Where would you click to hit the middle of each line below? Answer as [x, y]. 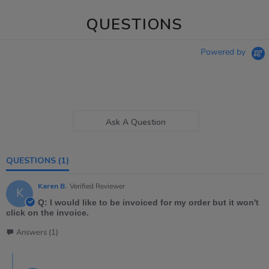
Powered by [224, 52]
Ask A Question [136, 122]
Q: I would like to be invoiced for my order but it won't [148, 202]
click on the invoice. [47, 212]
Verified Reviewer [97, 186]
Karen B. [52, 186]
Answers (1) [37, 232]
